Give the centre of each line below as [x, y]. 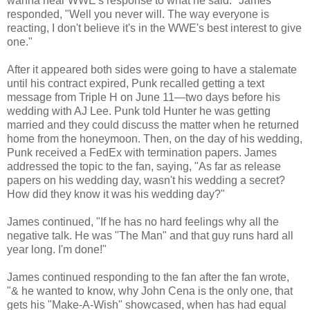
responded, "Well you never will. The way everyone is [138, 14]
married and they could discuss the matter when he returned [153, 125]
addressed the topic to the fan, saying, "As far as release [144, 166]
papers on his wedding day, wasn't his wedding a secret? [146, 180]
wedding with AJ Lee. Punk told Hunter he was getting [139, 111]
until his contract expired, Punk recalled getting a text [136, 83]
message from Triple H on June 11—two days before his [144, 97]
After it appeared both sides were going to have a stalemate [152, 69]
